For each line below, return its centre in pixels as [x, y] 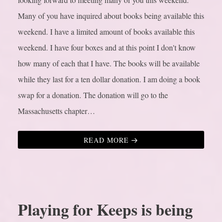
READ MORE [106, 140]
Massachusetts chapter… [56, 111]
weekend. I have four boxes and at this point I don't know [107, 48]
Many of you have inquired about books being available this [111, 16]
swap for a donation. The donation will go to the [93, 95]
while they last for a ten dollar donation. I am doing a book [109, 79]
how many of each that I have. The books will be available [109, 63]
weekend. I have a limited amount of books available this [106, 32]
